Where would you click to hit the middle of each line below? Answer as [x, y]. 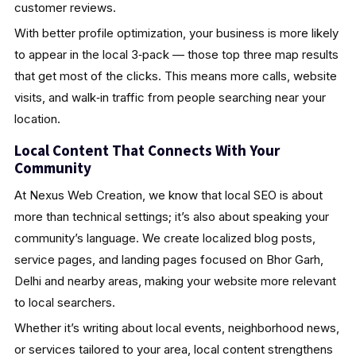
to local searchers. [64, 302]
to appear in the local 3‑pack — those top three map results [176, 54]
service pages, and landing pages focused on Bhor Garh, [168, 259]
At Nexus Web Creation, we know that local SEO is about [168, 195]
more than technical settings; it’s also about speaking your [171, 216]
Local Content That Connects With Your [147, 150]
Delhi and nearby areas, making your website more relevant [175, 281]
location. [37, 118]
